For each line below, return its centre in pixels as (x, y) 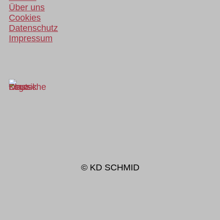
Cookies (25, 18)
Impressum (31, 39)
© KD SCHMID (110, 168)
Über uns (27, 8)
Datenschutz (33, 28)
